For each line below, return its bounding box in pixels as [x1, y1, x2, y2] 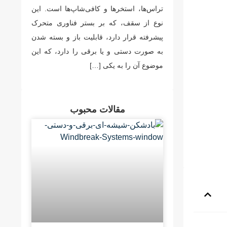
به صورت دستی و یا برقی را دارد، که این [31, 47, 163, 55]
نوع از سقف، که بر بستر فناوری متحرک [31, 19, 163, 27]
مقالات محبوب [69, 104, 125, 115]
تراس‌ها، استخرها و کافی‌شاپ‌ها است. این [31, 5, 163, 13]
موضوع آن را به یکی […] [90, 61, 163, 69]
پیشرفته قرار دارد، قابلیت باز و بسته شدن [31, 33, 163, 41]
